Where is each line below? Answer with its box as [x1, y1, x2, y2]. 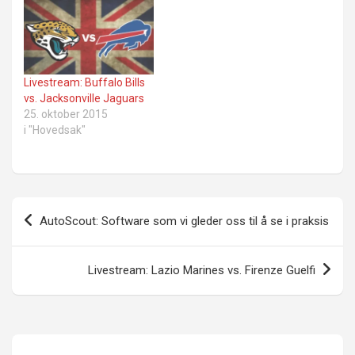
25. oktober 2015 [24, 107, 108, 120]
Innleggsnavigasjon [11, 197, 182, 220]
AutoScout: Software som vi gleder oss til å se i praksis [40, 213, 329, 228]
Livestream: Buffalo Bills [24, 75, 145, 89]
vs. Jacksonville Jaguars [24, 91, 144, 105]
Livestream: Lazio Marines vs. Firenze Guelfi [88, 262, 315, 277]
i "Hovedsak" [24, 123, 86, 136]
